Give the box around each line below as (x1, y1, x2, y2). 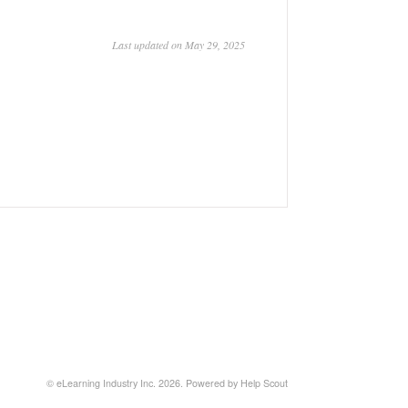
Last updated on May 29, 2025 (112, 37, 245, 52)
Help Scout (240, 376, 288, 390)
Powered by (186, 376, 240, 390)
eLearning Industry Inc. (56, 376, 156, 390)
